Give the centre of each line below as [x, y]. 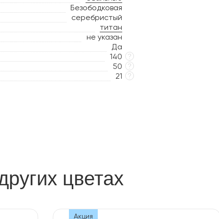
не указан [104, 37]
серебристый [97, 17]
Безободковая [96, 8]
